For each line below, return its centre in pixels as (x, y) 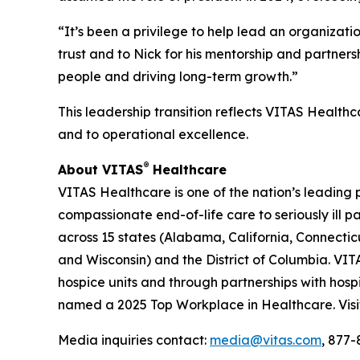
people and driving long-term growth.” (178, 76)
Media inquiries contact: (134, 340)
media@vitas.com (266, 340)
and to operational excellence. (153, 134)
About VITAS (100, 169)
